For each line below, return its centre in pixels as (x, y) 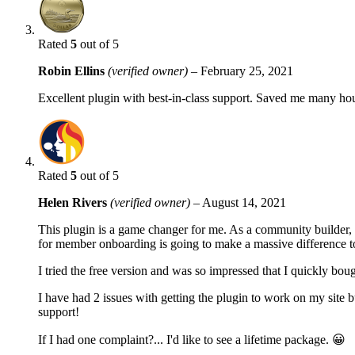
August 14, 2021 (244, 202)
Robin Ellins (73, 71)
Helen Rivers (74, 202)
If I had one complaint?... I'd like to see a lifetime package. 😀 (192, 339)
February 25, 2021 (247, 71)
